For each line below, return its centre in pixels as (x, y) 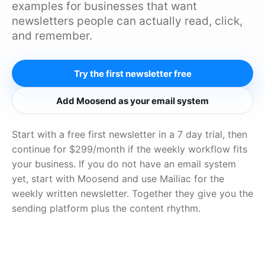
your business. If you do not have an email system (124, 164)
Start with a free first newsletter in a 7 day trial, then (130, 134)
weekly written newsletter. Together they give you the (132, 193)
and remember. (52, 36)
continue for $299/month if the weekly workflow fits (130, 149)
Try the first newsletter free (132, 73)
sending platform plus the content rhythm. (106, 208)
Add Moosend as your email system (132, 101)
